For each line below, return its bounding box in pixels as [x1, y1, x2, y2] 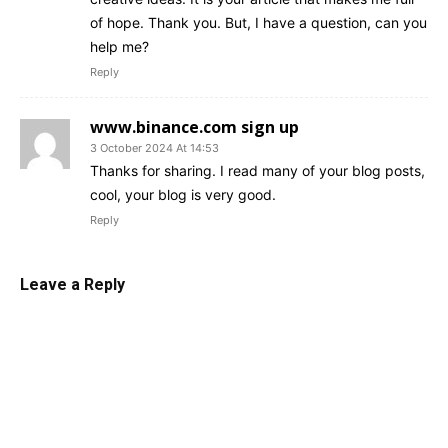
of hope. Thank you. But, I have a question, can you [90, 14, 427, 32]
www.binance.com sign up [90, 116, 299, 139]
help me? [90, 38, 149, 56]
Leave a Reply [20, 275, 125, 295]
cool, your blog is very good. [90, 186, 276, 204]
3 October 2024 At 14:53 [90, 141, 219, 156]
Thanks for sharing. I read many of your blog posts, [90, 162, 425, 180]
